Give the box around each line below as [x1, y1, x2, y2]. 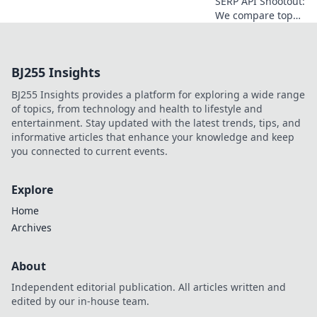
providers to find [215, 22, 294, 36]
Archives [11, 220, 52, 234]
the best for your [215, 79, 294, 93]
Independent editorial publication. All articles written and [11, 279, 286, 294]
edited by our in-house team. [11, 294, 149, 308]
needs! [215, 93, 247, 107]
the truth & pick [215, 64, 289, 79]
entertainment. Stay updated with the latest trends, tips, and [11, 115, 301, 129]
